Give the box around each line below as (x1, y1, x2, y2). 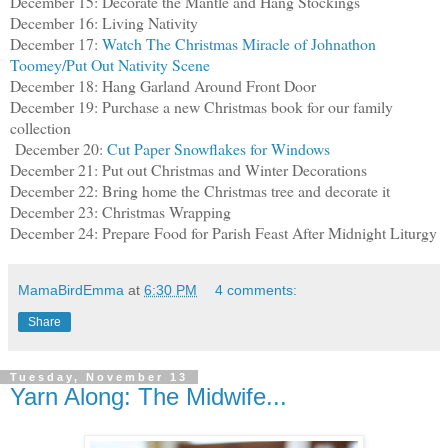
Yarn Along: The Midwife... (10, 383, 287, 411)
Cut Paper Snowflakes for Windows (107, 138, 330, 160)
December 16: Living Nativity (10, 12, 198, 34)
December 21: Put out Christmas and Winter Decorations (10, 159, 367, 181)
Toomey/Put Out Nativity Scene (10, 54, 210, 76)
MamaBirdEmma (18, 282, 124, 299)
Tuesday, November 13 (10, 371, 188, 384)
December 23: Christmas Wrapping (10, 201, 231, 223)
